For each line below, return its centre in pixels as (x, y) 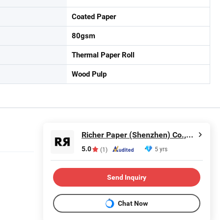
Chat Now (133, 203)
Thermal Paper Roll (103, 55)
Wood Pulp (89, 74)
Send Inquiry (127, 177)
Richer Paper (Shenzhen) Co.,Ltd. (190, 135)
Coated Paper (94, 17)
